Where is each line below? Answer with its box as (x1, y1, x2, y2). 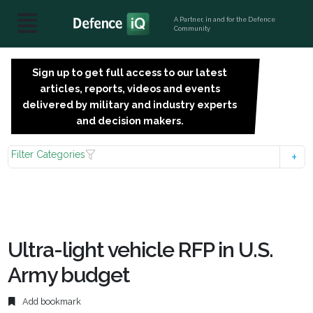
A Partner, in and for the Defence (174, 15, 276, 23)
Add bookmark (20, 296, 82, 307)
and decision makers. (75, 115, 184, 126)
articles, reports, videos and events (39, 82, 220, 94)
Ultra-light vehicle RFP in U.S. (8, 238, 274, 262)
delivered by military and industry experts (22, 99, 238, 110)
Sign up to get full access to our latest (32, 66, 228, 78)
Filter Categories (11, 149, 86, 160)
